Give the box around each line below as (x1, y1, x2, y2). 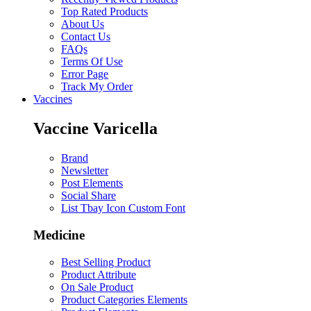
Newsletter (61, 165, 108, 177)
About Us (61, 18, 104, 31)
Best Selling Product (61, 255, 151, 268)
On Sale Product (61, 280, 133, 293)
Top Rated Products (61, 6, 148, 18)
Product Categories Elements (61, 293, 187, 305)
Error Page (61, 68, 108, 81)
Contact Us (61, 31, 110, 43)
